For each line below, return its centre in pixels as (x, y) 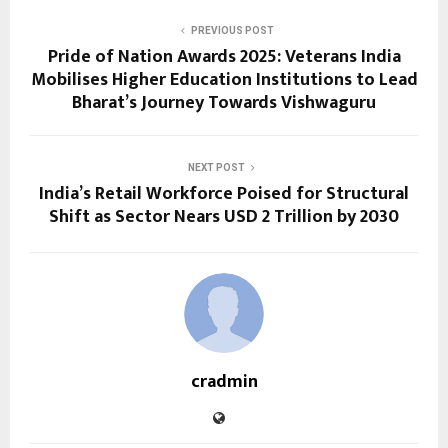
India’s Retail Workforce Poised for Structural (224, 193)
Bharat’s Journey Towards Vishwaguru (224, 102)
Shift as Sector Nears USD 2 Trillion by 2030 (224, 216)
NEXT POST (216, 167)
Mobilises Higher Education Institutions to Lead (224, 79)
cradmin (224, 381)
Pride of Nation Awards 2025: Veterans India (224, 56)
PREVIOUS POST (232, 30)
